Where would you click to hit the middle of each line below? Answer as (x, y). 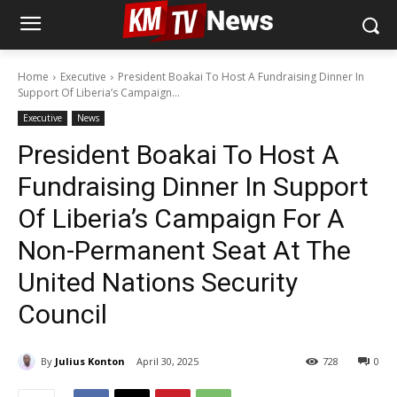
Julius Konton (90, 361)
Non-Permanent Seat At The (184, 250)
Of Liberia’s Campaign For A (181, 218)
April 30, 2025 (167, 362)
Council (62, 314)
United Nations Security (158, 282)
